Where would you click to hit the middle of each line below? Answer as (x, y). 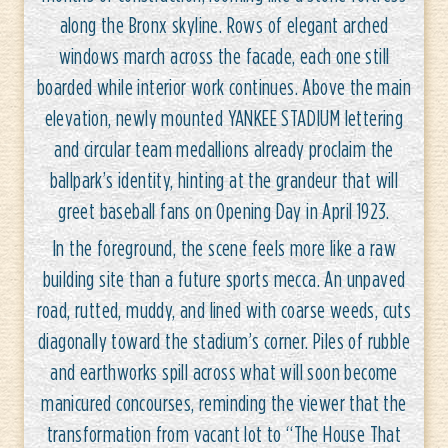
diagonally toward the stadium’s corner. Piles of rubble (224, 341)
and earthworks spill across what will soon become (224, 372)
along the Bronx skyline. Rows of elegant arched (224, 25)
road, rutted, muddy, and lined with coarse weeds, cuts (224, 310)
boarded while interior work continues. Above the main (224, 87)
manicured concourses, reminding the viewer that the (224, 403)
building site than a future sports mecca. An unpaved (224, 279)
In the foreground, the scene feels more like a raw (224, 248)
